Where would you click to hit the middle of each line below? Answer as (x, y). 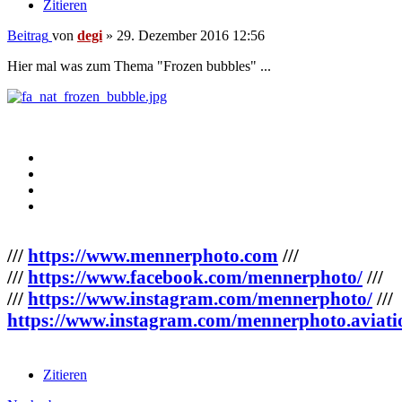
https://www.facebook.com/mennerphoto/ (195, 277)
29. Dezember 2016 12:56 (191, 36)
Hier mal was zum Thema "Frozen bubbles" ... (139, 66)
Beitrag (28, 36)
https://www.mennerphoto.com (153, 256)
